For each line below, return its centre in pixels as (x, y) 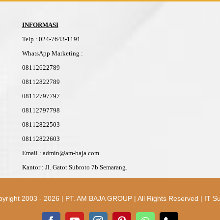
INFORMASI (40, 25)
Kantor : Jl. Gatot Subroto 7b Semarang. (74, 167)
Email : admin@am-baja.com (60, 153)
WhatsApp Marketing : (52, 53)
